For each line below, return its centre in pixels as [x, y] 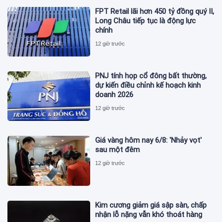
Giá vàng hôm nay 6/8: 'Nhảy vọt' [149, 140]
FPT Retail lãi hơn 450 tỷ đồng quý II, [155, 11]
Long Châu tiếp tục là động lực [146, 21]
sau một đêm [118, 150]
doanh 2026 [114, 95]
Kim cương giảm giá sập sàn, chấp [151, 205]
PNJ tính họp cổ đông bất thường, [151, 76]
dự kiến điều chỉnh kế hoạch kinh [148, 85]
